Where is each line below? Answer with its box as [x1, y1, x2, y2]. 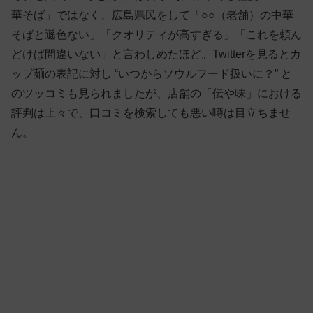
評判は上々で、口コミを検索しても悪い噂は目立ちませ [11, 107, 291, 119]
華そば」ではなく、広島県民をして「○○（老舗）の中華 [11, 9, 293, 22]
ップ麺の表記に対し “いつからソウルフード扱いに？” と [11, 68, 292, 80]
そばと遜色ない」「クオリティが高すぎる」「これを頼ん [11, 29, 302, 41]
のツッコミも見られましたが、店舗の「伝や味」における [11, 87, 302, 100]
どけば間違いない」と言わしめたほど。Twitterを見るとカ [11, 48, 301, 61]
